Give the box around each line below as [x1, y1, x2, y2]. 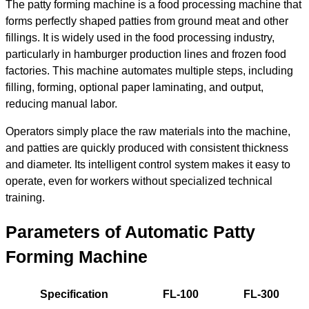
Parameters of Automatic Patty [6, 222, 255, 241]
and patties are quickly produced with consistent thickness [6, 141, 288, 154]
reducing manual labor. [6, 97, 117, 110]
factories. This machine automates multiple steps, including [6, 64, 293, 77]
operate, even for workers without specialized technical [6, 175, 272, 188]
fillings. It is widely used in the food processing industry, [6, 31, 275, 44]
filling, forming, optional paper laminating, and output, [6, 81, 263, 94]
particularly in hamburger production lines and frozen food [6, 48, 286, 61]
